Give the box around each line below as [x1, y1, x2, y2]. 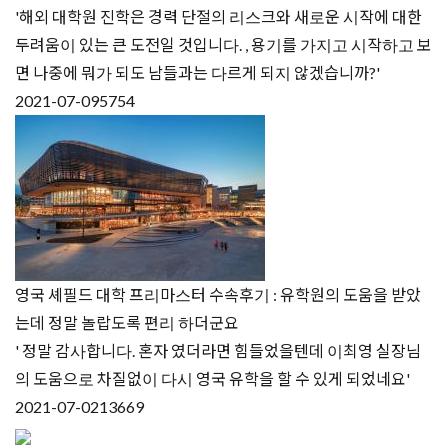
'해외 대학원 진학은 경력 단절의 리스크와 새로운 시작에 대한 [15, 7, 422, 27]
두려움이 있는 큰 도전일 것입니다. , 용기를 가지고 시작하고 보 [15, 35, 432, 55]
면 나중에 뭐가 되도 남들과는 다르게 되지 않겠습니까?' [15, 63, 380, 83]
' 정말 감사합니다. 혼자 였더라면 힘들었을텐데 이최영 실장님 [15, 341, 421, 361]
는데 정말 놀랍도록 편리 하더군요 [15, 313, 239, 333]
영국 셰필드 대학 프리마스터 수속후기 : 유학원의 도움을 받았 [15, 285, 421, 305]
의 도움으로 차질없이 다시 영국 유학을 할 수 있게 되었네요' [15, 369, 410, 389]
